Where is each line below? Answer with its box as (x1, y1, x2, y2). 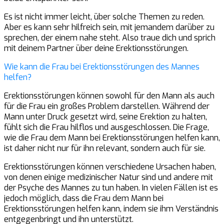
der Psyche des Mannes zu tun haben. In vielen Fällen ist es (4, 182, 218, 193)
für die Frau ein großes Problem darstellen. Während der (4, 100, 209, 111)
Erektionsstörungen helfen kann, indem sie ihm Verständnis (4, 203, 218, 214)
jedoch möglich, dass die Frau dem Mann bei (4, 192, 163, 203)
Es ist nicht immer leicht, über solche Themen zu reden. (4, 11, 204, 22)
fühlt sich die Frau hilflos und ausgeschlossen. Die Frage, (4, 121, 209, 132)
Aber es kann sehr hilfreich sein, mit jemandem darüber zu (4, 21, 214, 32)
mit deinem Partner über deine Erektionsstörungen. (4, 42, 188, 53)
